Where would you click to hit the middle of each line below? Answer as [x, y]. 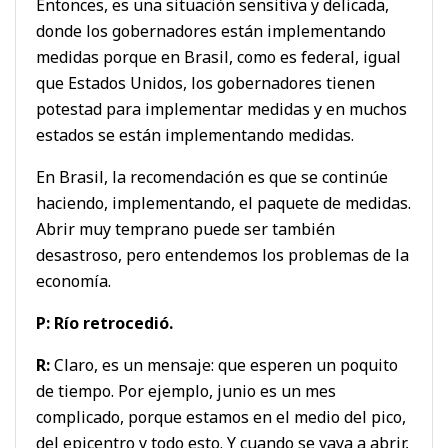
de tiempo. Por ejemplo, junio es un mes [186, 390]
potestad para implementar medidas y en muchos [221, 108]
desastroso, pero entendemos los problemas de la [222, 254]
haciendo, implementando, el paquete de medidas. [223, 202]
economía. [73, 280]
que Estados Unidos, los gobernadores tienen [205, 82]
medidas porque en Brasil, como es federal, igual [218, 56]
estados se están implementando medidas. [195, 134]
